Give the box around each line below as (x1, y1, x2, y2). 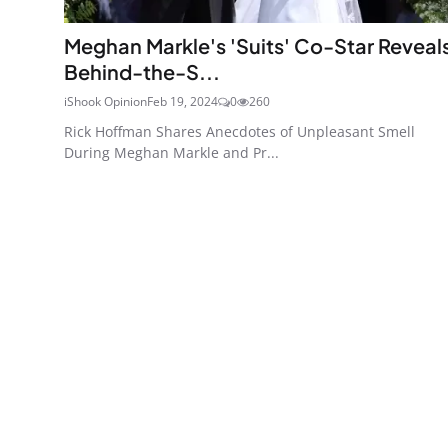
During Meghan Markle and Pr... (64, 142, 279, 162)
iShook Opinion (64, 92, 147, 110)
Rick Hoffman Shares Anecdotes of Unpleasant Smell (64, 121, 415, 141)
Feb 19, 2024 (147, 92, 218, 110)
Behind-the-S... (64, 58, 220, 84)
